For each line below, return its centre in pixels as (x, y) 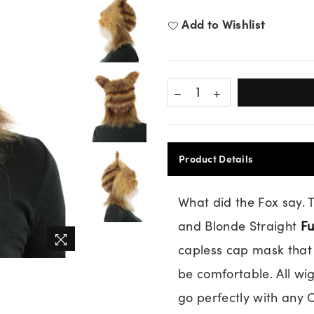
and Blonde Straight (239, 225)
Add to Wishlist (224, 24)
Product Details (216, 158)
